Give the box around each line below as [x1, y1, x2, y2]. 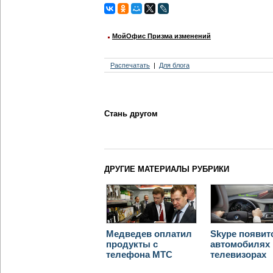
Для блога [159, 61, 190, 69]
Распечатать [110, 61, 150, 69]
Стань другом [104, 108, 158, 118]
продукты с [106, 238, 158, 249]
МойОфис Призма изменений [112, 32, 211, 40]
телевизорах [210, 249, 267, 260]
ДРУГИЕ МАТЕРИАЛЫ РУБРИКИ [104, 164, 229, 174]
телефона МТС [106, 249, 172, 260]
